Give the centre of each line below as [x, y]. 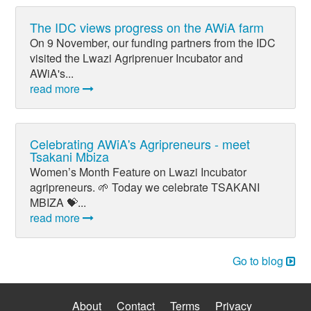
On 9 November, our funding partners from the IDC [153, 42]
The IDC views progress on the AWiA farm [147, 27]
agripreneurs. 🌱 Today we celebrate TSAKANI [145, 187]
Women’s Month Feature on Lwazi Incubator [138, 172]
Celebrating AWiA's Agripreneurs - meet [140, 144]
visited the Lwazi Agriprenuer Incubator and [136, 58]
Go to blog [259, 261]
